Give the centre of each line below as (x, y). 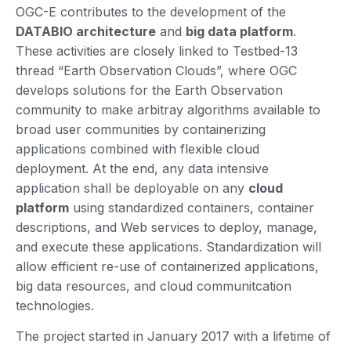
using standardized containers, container (192, 207)
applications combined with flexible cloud (138, 148)
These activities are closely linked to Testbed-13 (157, 51)
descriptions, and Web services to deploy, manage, (166, 227)
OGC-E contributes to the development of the (151, 11)
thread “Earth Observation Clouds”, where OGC (156, 70)
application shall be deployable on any (132, 188)
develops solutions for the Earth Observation (149, 90)
